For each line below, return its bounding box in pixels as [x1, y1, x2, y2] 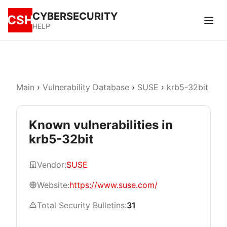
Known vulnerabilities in [29, 118, 173, 132]
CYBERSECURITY [32, 10, 118, 22]
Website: [37, 180, 69, 190]
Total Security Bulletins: [37, 200, 127, 210]
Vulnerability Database [43, 82, 129, 92]
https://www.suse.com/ [69, 180, 158, 190]
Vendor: [37, 160, 66, 170]
